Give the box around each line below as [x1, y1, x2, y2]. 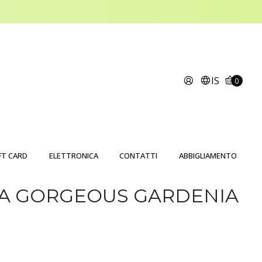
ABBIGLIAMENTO [179, 150, 237, 161]
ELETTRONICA [49, 150, 98, 161]
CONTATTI [119, 150, 158, 161]
